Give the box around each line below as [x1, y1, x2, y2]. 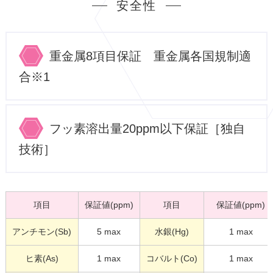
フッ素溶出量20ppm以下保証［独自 [49, 121, 245, 135]
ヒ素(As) [25, 253, 58, 263]
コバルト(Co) [146, 253, 197, 263]
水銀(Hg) [154, 226, 189, 236]
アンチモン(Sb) [12, 226, 72, 236]
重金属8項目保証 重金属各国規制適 [49, 49, 251, 63]
